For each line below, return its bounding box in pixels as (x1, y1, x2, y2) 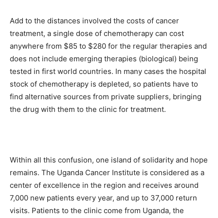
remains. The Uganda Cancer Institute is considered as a (10, 168, 204, 177)
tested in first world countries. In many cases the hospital (10, 67, 206, 76)
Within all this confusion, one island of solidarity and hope (10, 155, 208, 164)
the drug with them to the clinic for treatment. (10, 105, 166, 114)
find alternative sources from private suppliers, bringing (10, 92, 201, 101)
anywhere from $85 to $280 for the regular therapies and (10, 41, 207, 51)
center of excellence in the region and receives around (10, 181, 199, 190)
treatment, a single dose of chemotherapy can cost (10, 29, 184, 38)
